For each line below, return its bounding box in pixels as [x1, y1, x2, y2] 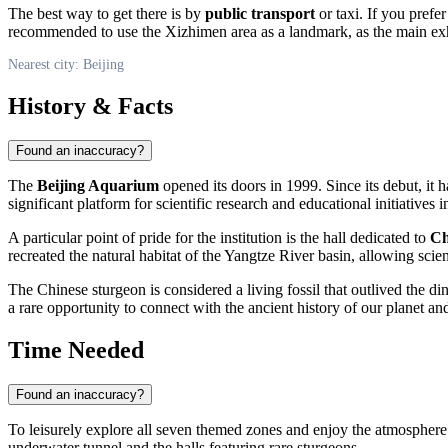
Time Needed [8, 337, 144, 364]
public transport [205, 5, 315, 23]
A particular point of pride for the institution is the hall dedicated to [8, 229, 430, 247]
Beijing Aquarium [37, 177, 159, 195]
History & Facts [8, 93, 173, 120]
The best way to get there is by [8, 5, 205, 23]
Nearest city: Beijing [8, 57, 124, 73]
